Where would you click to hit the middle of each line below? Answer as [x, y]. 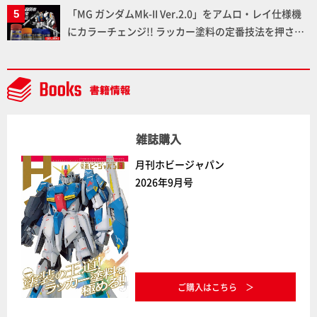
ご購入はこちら [207, 287]
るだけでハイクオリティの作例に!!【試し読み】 [175, 48]
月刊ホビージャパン [180, 164]
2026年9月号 [165, 181]
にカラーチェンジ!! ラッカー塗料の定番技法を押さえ [186, 31]
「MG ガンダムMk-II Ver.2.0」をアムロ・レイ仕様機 [184, 13]
